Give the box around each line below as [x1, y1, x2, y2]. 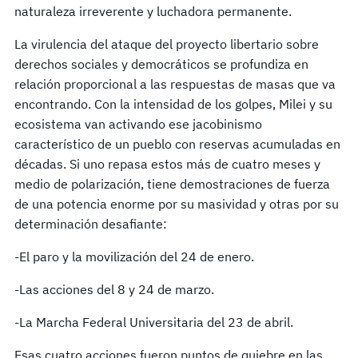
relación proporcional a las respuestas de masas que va [14, 75, 336, 92]
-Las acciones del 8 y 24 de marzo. [14, 280, 217, 297]
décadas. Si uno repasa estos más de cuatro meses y [14, 155, 320, 172]
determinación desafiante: [14, 215, 170, 232]
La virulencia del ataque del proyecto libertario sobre [14, 35, 319, 52]
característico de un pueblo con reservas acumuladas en [14, 135, 340, 152]
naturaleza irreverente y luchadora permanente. [14, 2, 295, 19]
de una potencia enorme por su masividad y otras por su [14, 195, 339, 212]
